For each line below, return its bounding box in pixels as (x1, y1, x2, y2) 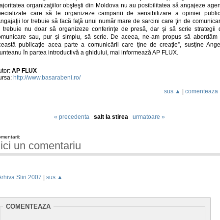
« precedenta (54, 113, 89, 121)
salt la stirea (93, 113, 133, 121)
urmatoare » (132, 113, 165, 121)
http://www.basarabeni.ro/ (13, 74, 81, 82)
